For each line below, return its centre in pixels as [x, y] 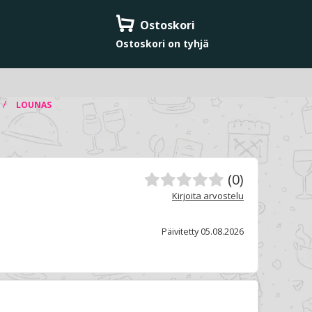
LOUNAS [34, 105]
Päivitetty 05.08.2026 [203, 231]
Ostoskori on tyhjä [162, 44]
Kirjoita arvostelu [208, 196]
